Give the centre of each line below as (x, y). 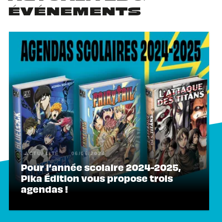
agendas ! (45, 189)
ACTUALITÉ (42, 153)
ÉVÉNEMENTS (75, 13)
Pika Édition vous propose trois (97, 178)
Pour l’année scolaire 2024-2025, (101, 167)
